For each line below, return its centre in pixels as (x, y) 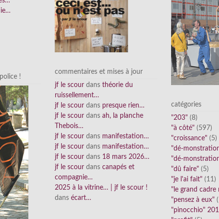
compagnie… (74, 178)
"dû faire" (185, 169)
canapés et (118, 167)
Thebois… (69, 126)
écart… (81, 198)
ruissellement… (77, 96)
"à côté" (183, 128)
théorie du (118, 85)
